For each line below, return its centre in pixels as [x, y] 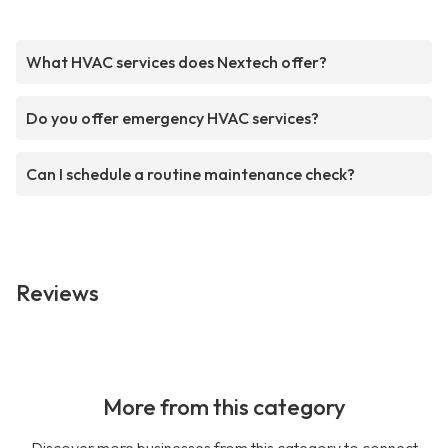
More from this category [224, 407]
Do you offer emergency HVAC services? [172, 118]
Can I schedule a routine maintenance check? [190, 174]
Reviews [57, 293]
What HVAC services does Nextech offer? [176, 62]
